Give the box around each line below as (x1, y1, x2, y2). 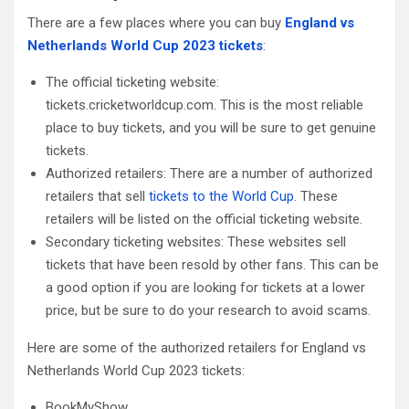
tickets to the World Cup (149, 187, 294, 204)
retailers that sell (46, 187, 149, 204)
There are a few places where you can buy (27, 14, 285, 31)
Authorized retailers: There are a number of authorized (46, 164, 372, 182)
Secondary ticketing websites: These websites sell (46, 233, 346, 250)
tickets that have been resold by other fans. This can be (46, 256, 379, 273)
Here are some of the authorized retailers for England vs (27, 339, 366, 356)
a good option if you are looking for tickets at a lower (46, 278, 365, 296)
